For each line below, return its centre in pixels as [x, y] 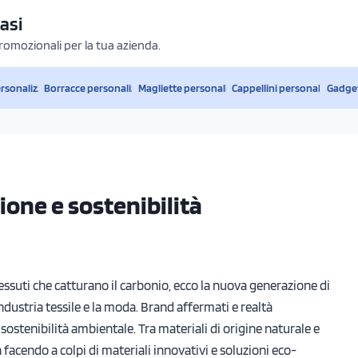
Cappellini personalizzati [288, 88]
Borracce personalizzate [100, 88]
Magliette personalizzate [195, 88]
